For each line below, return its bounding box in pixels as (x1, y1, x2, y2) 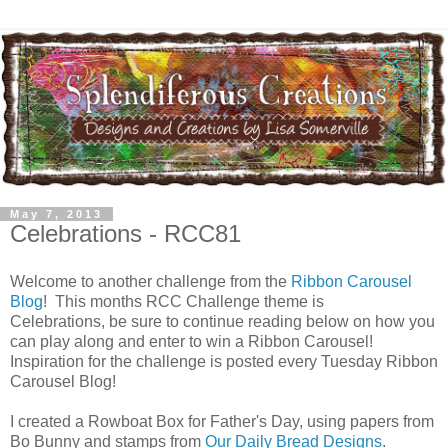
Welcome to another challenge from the (10, 272, 291, 290)
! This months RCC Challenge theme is (43, 292, 324, 310)
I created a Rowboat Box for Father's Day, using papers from (10, 412, 434, 430)
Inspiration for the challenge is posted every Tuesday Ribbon (10, 352, 438, 370)
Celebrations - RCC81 (10, 219, 241, 247)
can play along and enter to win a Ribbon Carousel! (10, 332, 377, 350)
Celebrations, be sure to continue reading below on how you (10, 312, 435, 330)
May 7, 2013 (10, 207, 103, 220)
